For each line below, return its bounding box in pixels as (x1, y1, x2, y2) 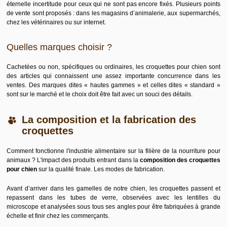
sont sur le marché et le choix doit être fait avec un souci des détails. (7, 91, 193, 98)
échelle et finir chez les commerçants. (7, 212, 110, 219)
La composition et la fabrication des (22, 114, 197, 125)
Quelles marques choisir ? (7, 42, 112, 52)
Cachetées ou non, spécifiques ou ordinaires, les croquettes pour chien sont (7, 63, 220, 70)
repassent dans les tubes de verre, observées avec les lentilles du (7, 194, 220, 201)
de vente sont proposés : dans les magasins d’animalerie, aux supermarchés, (7, 10, 220, 17)
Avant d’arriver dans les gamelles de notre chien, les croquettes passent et (7, 185, 220, 192)
